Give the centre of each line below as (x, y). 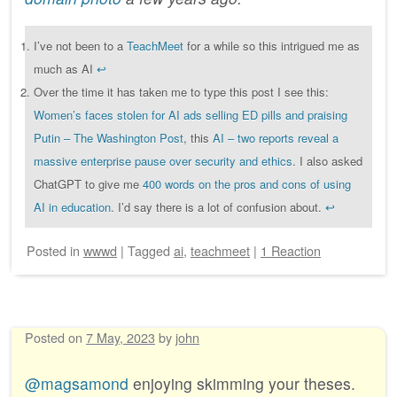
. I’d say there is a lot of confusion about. (218, 206)
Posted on (55, 337)
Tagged (151, 250)
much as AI (65, 68)
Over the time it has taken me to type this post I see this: (181, 91)
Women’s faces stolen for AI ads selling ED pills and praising (191, 114)
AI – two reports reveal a (276, 137)
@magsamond (77, 383)
